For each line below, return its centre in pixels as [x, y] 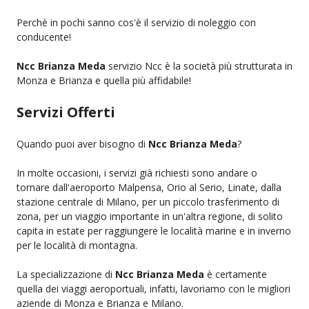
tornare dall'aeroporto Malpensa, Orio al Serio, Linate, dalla [149, 187]
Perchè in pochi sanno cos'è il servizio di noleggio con [136, 22]
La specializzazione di [66, 274]
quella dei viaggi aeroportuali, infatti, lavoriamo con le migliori [153, 288]
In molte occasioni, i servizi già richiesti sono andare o [137, 172]
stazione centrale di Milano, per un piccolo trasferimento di [148, 201]
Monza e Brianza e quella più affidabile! [104, 80]
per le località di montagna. [77, 245]
